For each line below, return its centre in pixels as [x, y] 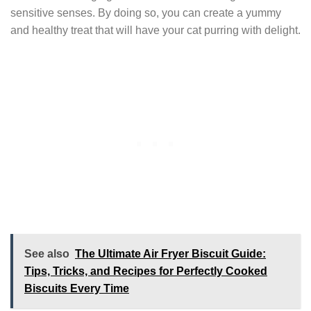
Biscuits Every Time [77, 288]
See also [47, 253]
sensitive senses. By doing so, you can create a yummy [146, 12]
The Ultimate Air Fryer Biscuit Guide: [170, 253]
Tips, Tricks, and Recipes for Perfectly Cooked [146, 271]
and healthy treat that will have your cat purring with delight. [155, 30]
